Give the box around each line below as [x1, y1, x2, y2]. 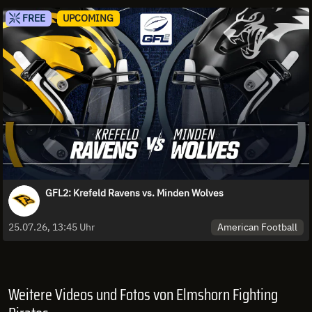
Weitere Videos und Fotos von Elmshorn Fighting [8, 282, 278, 308]
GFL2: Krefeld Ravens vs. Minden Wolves [45, 187, 224, 200]
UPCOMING [63, 11, 114, 24]
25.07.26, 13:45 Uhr [8, 221, 95, 234]
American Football [217, 221, 298, 234]
